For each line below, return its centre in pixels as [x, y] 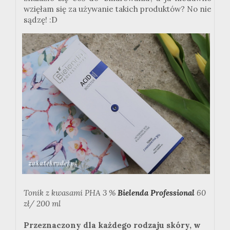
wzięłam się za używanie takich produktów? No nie [118, 9]
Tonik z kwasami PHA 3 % [71, 193]
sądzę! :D [41, 20]
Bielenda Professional [156, 193]
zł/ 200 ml [42, 204]
